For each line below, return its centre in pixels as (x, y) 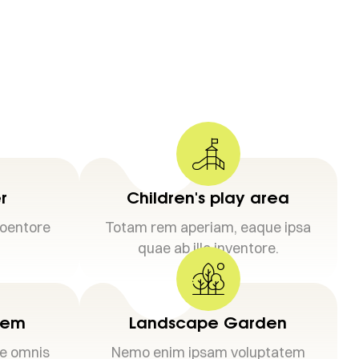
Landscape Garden (208, 323)
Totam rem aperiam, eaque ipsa (208, 228)
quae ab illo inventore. (208, 248)
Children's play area (208, 198)
